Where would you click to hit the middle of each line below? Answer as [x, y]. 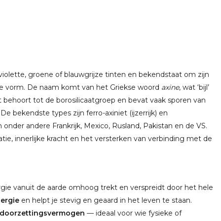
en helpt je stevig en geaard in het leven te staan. [106, 200]
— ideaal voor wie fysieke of [133, 213]
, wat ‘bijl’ [194, 87]
